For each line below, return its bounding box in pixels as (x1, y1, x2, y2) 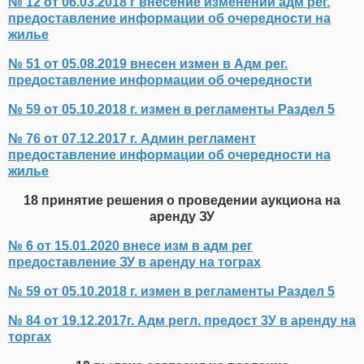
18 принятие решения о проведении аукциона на (24, 193, 340, 208)
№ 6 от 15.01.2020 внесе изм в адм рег (8, 239, 253, 253)
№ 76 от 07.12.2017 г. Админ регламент (8, 132, 256, 146)
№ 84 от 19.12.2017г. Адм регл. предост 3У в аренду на (8, 314, 356, 328)
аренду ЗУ (149, 210, 214, 224)
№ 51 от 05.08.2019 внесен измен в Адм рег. (8, 57, 288, 71)
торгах (8, 330, 51, 344)
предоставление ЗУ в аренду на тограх (8, 255, 261, 270)
